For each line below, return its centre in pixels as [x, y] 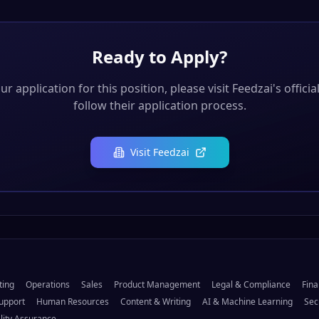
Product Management [157, 285]
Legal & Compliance [251, 285]
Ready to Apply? [159, 57]
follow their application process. [159, 106]
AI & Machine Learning [247, 302]
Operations [48, 285]
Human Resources [73, 302]
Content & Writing [156, 302]
